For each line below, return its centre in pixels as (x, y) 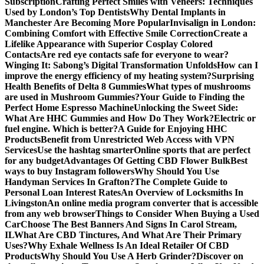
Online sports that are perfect (192, 150)
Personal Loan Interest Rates (63, 192)
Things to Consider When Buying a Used (177, 214)
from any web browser (50, 214)
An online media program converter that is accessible (153, 203)
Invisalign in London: (213, 23)
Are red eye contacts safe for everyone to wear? (134, 55)
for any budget (34, 161)
